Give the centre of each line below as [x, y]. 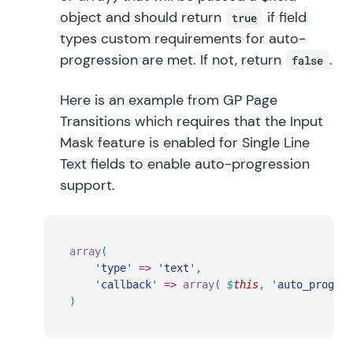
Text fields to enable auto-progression [185, 164]
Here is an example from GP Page [169, 100]
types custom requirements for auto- [183, 39]
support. [87, 185]
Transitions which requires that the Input [191, 121]
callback [126, 284]
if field [285, 17]
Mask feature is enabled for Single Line [185, 143]
